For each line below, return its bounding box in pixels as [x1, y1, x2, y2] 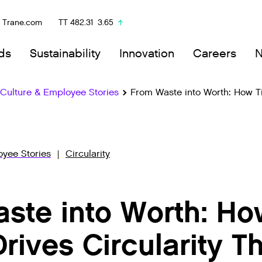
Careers [193, 46, 236, 61]
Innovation [119, 46, 174, 61]
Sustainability [30, 46, 101, 61]
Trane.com [2, 17, 42, 28]
